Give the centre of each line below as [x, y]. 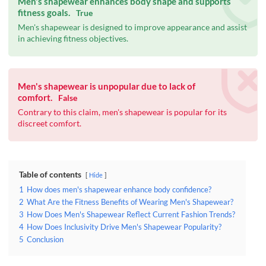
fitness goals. [44, 13]
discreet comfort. [50, 123]
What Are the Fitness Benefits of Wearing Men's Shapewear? [130, 202]
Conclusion [45, 240]
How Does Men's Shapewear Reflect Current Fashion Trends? [131, 215]
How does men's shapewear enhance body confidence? [119, 190]
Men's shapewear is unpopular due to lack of [107, 86]
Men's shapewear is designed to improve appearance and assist [132, 27]
